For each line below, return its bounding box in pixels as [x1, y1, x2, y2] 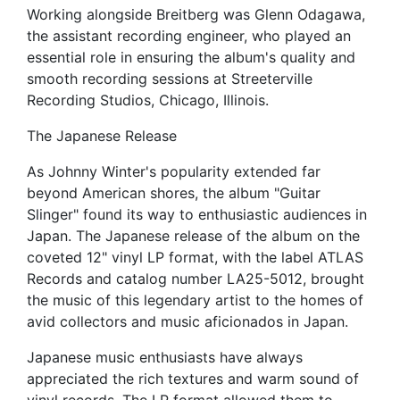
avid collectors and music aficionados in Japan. [27, 312, 348, 331]
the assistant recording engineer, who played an [27, 27, 351, 46]
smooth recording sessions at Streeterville [27, 70, 312, 88]
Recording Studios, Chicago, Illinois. [27, 91, 269, 110]
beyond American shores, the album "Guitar [27, 184, 321, 203]
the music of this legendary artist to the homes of [27, 291, 363, 310]
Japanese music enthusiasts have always [27, 348, 303, 367]
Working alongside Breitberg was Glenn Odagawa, [27, 5, 365, 24]
